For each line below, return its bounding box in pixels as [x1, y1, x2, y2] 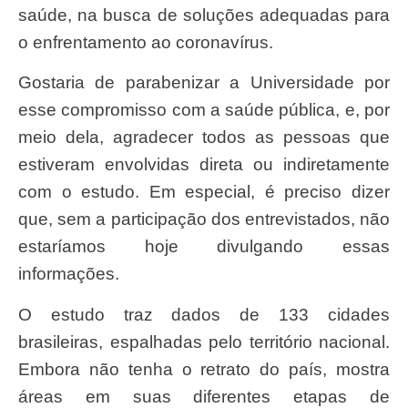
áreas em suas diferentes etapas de [18, 386, 390, 406]
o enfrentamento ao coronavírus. [18, 33, 273, 53]
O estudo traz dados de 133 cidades [18, 304, 32, 324]
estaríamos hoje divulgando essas [18, 237, 390, 257]
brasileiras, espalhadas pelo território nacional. [18, 331, 390, 352]
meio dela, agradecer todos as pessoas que [18, 127, 390, 148]
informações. [18, 264, 119, 284]
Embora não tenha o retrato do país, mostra [18, 359, 390, 379]
